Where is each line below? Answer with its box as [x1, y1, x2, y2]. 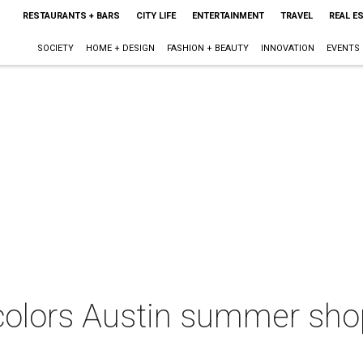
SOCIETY [36, 43, 74, 53]
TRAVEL [280, 11, 313, 21]
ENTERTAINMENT [191, 11, 264, 21]
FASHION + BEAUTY [166, 43, 249, 53]
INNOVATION [260, 43, 314, 53]
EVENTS [326, 43, 360, 53]
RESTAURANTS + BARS [22, 11, 120, 21]
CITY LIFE [135, 11, 176, 21]
